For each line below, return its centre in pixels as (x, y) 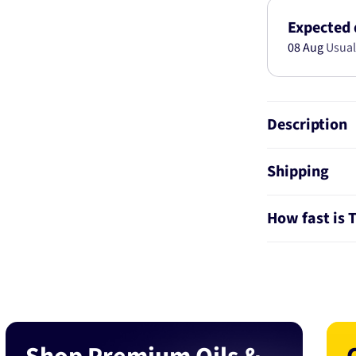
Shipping (298, 172)
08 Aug (307, 48)
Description (308, 125)
